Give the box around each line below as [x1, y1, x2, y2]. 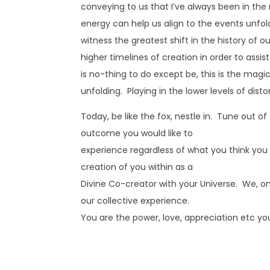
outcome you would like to [81, 127, 193, 139]
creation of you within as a [81, 160, 193, 173]
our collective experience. [81, 194, 190, 207]
